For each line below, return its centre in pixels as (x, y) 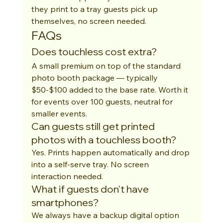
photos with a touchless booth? (104, 140)
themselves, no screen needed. (89, 21)
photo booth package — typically (95, 78)
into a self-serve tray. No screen (91, 164)
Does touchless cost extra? (94, 52)
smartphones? (65, 202)
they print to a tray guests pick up (95, 9)
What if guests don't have (91, 189)
